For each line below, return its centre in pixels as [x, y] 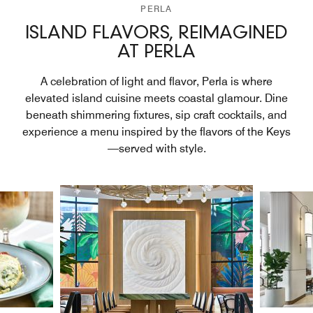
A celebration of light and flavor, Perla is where [156, 81]
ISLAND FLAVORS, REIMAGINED [156, 34]
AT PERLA [156, 52]
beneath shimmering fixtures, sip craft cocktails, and [156, 115]
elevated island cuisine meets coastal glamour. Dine [156, 98]
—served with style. [156, 148]
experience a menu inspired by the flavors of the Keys [156, 131]
